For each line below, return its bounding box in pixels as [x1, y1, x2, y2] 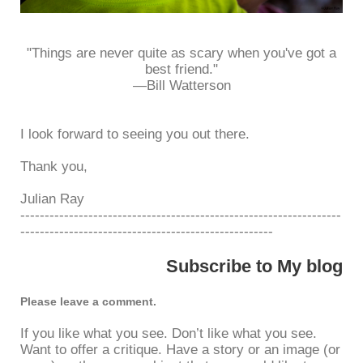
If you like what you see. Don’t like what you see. [20, 326, 317, 342]
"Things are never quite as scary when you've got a [27, 45, 336, 62]
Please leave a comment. [20, 295, 156, 309]
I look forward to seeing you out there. [20, 126, 250, 143]
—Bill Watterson [132, 78, 231, 94]
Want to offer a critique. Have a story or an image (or [20, 342, 340, 358]
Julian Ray [20, 191, 84, 207]
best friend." [145, 62, 218, 78]
